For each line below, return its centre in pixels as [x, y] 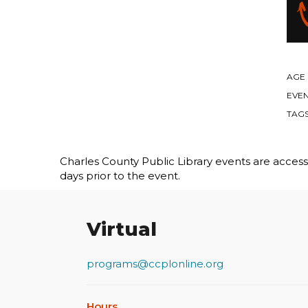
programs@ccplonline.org [155, 264]
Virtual [122, 229]
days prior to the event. [120, 176]
